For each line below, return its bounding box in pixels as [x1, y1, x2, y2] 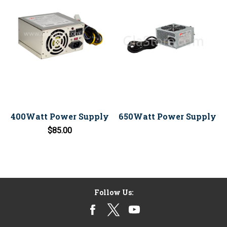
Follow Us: [94, 187, 133, 197]
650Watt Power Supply [118, 111, 216, 122]
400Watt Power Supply [11, 111, 109, 122]
